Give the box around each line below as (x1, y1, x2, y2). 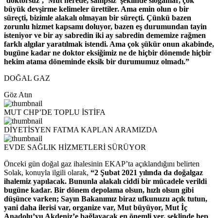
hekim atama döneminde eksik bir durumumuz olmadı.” (4, 57, 189, 66)
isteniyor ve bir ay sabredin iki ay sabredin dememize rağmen (4, 31, 206, 40)
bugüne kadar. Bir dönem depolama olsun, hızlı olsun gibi (4, 186, 194, 195)
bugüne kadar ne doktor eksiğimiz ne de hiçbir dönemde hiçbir (4, 49, 211, 57)
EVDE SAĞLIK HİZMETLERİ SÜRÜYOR (4, 143, 146, 152)
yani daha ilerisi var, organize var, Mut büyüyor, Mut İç (4, 203, 187, 212)
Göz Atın (4, 91, 32, 99)
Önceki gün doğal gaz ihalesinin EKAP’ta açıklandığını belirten (4, 160, 200, 168)
